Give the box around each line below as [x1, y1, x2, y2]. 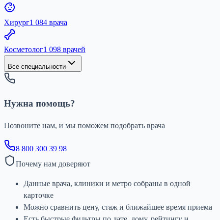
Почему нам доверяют [16, 160, 90, 168]
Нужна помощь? [4, 98, 75, 109]
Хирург [4, 18, 29, 27]
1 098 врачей [43, 45, 85, 54]
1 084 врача [29, 18, 67, 27]
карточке [24, 191, 54, 200]
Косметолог [4, 45, 43, 54]
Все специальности [8, 62, 66, 70]
